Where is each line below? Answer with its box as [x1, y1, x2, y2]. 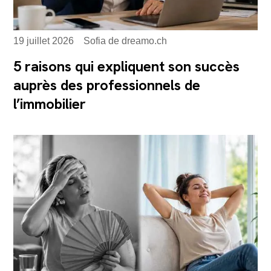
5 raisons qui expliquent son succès [13, 56, 240, 76]
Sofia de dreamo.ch [83, 35, 168, 46]
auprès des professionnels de [13, 75, 201, 94]
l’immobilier [13, 94, 87, 113]
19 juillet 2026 [13, 35, 74, 46]
